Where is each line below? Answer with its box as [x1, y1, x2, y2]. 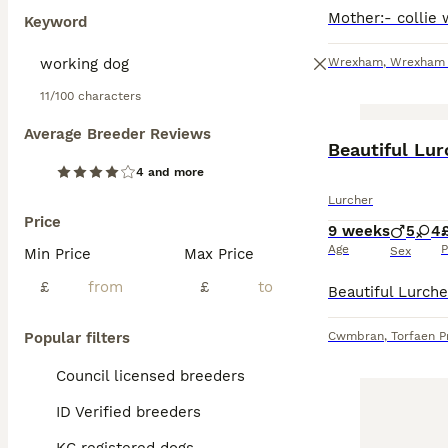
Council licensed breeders [56, 367, 245, 385]
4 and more [136, 165, 204, 179]
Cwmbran [328, 329, 384, 343]
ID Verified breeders [56, 403, 201, 421]
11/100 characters [40, 89, 141, 103]
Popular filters [24, 329, 130, 347]
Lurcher [328, 193, 373, 207]
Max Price [184, 245, 254, 263]
